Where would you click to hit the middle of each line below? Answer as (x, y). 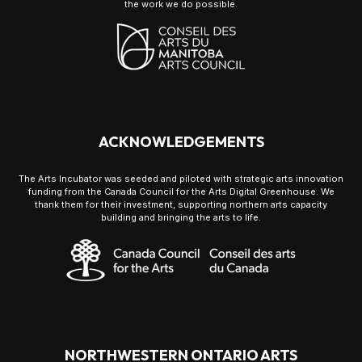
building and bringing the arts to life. (181, 218)
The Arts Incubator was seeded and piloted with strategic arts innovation (181, 179)
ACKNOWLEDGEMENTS (181, 142)
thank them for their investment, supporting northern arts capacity (181, 205)
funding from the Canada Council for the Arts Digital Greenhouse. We (181, 192)
